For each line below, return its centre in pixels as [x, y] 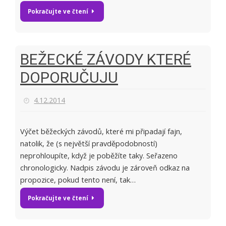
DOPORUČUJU [69, 78]
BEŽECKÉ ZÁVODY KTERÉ [106, 60]
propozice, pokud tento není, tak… [78, 180]
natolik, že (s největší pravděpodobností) [89, 144]
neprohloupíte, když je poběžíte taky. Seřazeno [99, 156]
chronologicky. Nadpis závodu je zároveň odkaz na [105, 168]
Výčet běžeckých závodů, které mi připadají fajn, [101, 132]
